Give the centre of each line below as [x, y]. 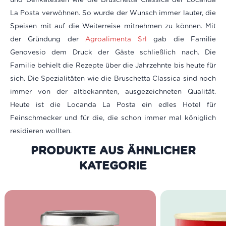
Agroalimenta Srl [116, 39]
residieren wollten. [42, 131]
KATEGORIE [113, 166]
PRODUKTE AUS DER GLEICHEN [113, 151]
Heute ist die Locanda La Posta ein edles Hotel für [113, 105]
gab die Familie [182, 39]
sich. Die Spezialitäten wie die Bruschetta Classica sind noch [113, 78]
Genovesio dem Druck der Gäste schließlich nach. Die [113, 52]
